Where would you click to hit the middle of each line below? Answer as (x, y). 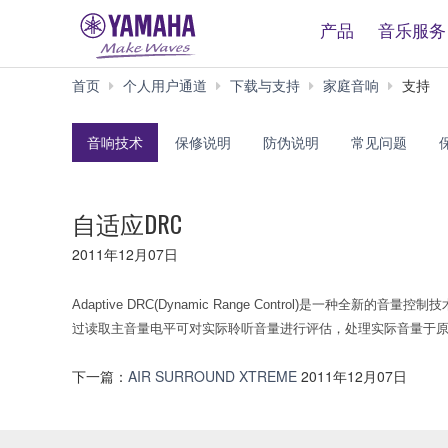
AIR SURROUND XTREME (214, 376)
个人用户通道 (165, 85)
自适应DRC (127, 222)
